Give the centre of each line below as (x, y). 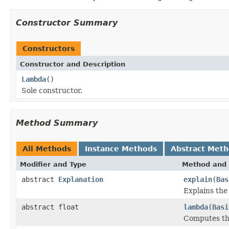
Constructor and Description (73, 64)
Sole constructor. (52, 91)
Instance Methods (121, 149)
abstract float (50, 207)
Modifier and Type (53, 165)
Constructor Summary (67, 23)
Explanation (81, 180)
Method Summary (57, 123)
